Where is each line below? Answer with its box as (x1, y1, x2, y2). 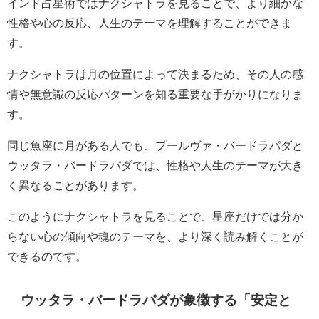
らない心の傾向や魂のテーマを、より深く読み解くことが (7, 230, 303, 242)
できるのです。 (7, 250, 87, 262)
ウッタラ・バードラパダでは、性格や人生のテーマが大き (7, 159, 303, 171)
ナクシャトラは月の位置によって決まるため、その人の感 (7, 68, 303, 80)
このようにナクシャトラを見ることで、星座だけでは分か (7, 210, 303, 222)
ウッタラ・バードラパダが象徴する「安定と (21, 293, 292, 307)
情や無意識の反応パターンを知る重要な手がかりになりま (7, 88, 303, 100)
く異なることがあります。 (7, 179, 144, 191)
